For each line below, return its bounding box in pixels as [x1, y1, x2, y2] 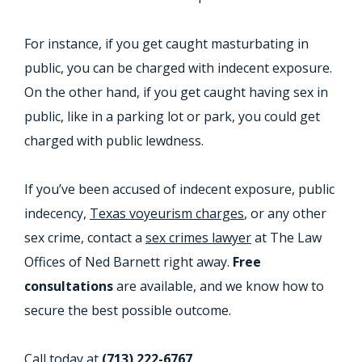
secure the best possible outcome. [24, 301, 231, 320]
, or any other [244, 204, 326, 223]
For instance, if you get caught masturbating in [24, 35, 309, 53]
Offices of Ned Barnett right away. [24, 253, 233, 271]
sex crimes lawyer [145, 229, 251, 247]
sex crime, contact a [24, 229, 145, 247]
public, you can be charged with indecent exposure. [24, 59, 332, 78]
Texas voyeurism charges [90, 204, 244, 223]
